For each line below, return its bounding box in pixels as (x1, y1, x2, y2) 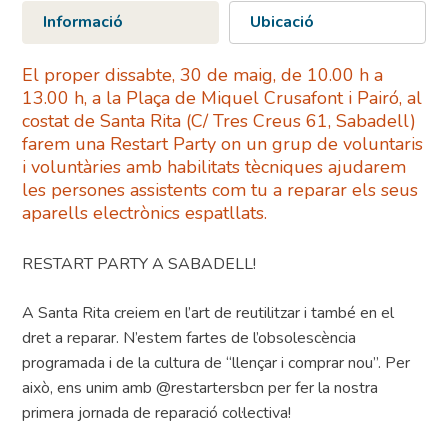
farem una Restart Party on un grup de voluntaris (22, 132, 424, 157)
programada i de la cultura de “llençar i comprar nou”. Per (22, 352, 411, 375)
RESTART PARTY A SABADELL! (22, 253, 257, 276)
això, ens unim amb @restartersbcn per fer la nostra (22, 377, 379, 400)
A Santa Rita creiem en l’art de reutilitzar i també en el (22, 302, 395, 325)
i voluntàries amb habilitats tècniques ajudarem (22, 155, 407, 180)
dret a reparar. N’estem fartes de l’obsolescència (22, 327, 357, 350)
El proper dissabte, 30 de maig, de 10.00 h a (22, 63, 384, 88)
